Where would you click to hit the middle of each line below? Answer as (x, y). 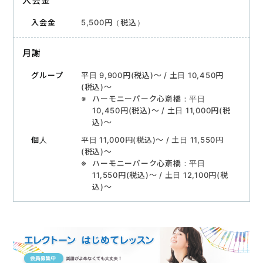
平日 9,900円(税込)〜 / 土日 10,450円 (152, 75)
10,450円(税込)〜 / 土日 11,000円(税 (161, 111)
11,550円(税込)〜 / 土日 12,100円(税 (160, 175)
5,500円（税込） (113, 22)
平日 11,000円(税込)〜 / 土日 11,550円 (152, 140)
